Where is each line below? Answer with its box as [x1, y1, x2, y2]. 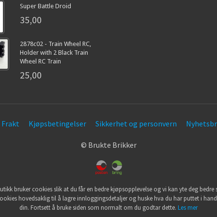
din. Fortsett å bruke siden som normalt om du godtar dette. [19, 203, 178, 212]
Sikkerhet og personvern [95, 119, 177, 129]
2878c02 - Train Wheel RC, [19, 40, 91, 48]
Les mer [178, 203, 198, 212]
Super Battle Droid [19, 2, 71, 10]
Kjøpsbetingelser [28, 119, 86, 129]
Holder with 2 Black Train [19, 49, 88, 57]
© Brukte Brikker [80, 140, 137, 150]
